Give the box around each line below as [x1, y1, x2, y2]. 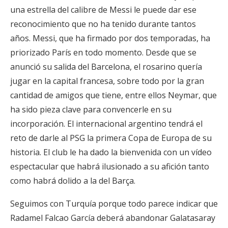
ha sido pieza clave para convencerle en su [10, 104, 172, 115]
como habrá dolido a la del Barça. [10, 175, 135, 186]
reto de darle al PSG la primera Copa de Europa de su [10, 132, 212, 144]
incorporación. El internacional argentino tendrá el [10, 118, 203, 129]
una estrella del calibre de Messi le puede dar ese [10, 4, 196, 15]
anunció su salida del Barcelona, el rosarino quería [10, 61, 202, 72]
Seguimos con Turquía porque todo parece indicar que [10, 198, 218, 209]
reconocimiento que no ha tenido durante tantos [10, 18, 196, 30]
